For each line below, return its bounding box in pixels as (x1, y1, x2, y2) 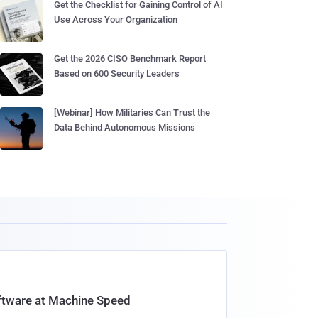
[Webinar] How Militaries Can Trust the (54, 107, 210, 118)
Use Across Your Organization (54, 14, 177, 25)
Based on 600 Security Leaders (54, 68, 180, 79)
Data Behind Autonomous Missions (54, 122, 195, 133)
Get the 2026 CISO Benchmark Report (54, 53, 206, 64)
